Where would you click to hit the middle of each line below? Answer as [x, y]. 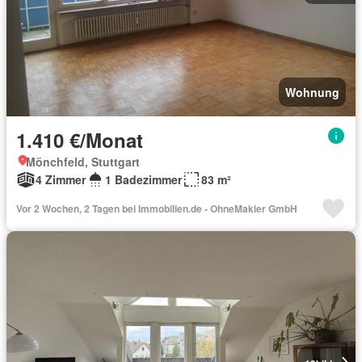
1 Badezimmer [143, 179]
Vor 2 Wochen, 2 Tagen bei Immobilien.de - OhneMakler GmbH [157, 208]
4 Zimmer [61, 179]
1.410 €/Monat [80, 140]
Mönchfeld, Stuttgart [83, 162]
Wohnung [312, 92]
